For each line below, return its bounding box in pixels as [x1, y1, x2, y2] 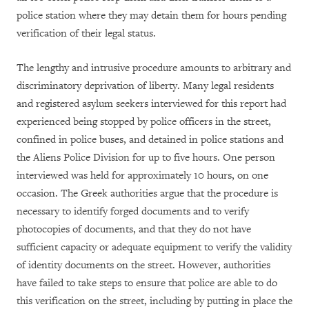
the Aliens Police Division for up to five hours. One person [17, 150, 275, 164]
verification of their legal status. [17, 26, 156, 40]
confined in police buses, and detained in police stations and [17, 132, 283, 146]
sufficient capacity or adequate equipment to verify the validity [17, 240, 292, 254]
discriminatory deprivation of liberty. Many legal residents [17, 79, 274, 92]
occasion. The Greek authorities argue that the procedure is [17, 186, 278, 200]
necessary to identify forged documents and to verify [17, 204, 249, 218]
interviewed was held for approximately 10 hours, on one [17, 168, 268, 182]
